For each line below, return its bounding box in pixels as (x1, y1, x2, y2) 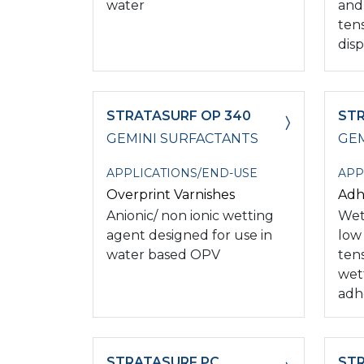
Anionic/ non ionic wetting (106, 207, 274, 223)
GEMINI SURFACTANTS (106, 130, 258, 146)
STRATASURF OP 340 (106, 107, 251, 123)
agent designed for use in (106, 227, 272, 243)
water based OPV (106, 246, 220, 262)
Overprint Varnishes (106, 186, 235, 202)
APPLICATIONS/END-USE (106, 165, 258, 180)
